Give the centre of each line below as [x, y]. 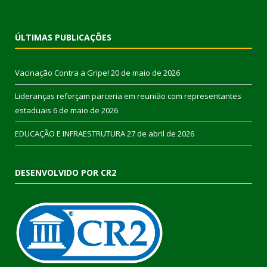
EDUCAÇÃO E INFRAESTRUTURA [70, 134]
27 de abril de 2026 [161, 134]
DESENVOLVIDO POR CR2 [66, 173]
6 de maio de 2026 [86, 111]
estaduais [33, 111]
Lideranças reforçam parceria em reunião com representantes [128, 96]
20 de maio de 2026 [145, 73]
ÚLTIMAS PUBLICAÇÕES [63, 38]
